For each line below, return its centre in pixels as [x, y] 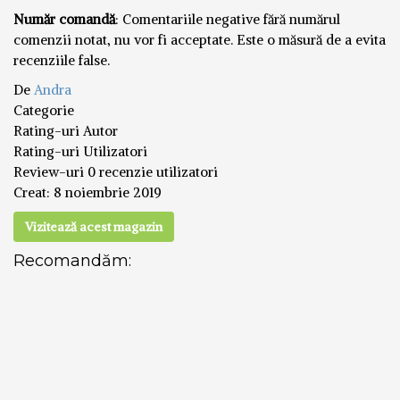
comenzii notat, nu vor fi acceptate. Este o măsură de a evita [200, 39]
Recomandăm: [72, 260]
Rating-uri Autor [66, 130]
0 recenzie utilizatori [153, 171]
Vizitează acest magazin [94, 226]
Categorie [44, 110]
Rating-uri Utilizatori [80, 151]
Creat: [33, 192]
